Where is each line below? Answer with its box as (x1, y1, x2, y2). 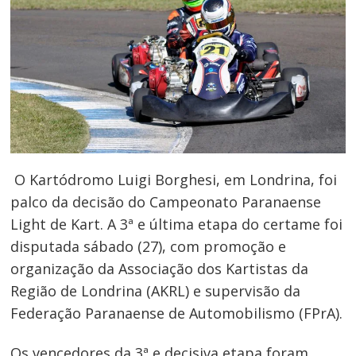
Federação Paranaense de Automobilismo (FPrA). (10, 304, 343, 323)
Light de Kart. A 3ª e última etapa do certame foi (10, 215, 343, 234)
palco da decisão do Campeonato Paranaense (10, 192, 322, 212)
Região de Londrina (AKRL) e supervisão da (10, 281, 301, 301)
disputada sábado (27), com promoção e (10, 237, 287, 257)
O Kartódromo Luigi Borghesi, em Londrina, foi (10, 170, 338, 190)
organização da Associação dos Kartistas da (10, 259, 309, 279)
